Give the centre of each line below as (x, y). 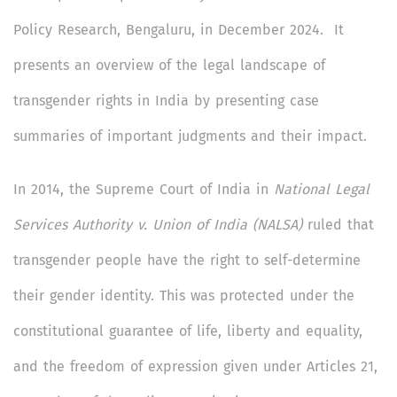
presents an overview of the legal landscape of (169, 66)
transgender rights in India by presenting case (166, 101)
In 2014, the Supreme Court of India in (144, 190)
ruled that (338, 225)
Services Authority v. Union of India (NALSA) (158, 225)
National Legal (322, 190)
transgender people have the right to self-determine (187, 261)
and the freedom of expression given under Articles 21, (195, 367)
